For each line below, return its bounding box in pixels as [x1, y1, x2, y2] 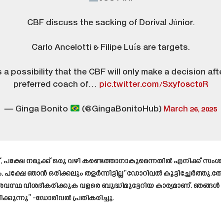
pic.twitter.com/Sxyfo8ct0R [99, 80, 208, 90]
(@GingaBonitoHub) [80, 105, 164, 114]
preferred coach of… [13, 80, 99, 90]
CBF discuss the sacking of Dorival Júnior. [27, 19, 194, 28]
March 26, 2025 [163, 105, 218, 114]
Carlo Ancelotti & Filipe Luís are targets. [32, 43, 189, 53]
